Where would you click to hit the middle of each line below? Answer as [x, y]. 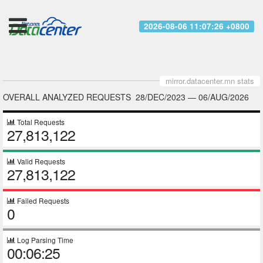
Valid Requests [40, 161]
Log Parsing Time [44, 240]
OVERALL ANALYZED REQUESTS [69, 97]
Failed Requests [42, 200]
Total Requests [40, 122]
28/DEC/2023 [161, 97]
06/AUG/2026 [224, 97]
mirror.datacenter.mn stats [210, 81]
